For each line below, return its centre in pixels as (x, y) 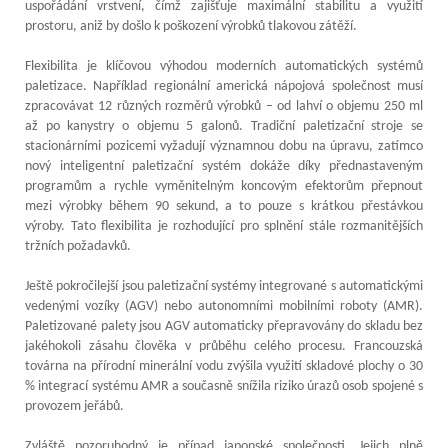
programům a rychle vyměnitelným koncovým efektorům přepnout (224, 186)
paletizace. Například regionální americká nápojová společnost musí (224, 86)
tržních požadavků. (78, 246)
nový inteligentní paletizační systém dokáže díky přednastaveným (224, 166)
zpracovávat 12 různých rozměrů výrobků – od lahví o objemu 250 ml (224, 106)
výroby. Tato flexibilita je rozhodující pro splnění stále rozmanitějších (224, 226)
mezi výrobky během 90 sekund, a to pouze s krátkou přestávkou (224, 206)
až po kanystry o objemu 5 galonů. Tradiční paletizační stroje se (224, 126)
